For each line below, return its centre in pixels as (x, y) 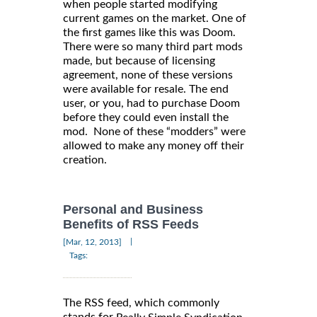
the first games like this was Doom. (149, 32)
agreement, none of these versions (148, 75)
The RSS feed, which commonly (141, 303)
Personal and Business (133, 209)
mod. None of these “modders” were (154, 131)
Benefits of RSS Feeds (131, 225)
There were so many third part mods (153, 46)
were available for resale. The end (146, 89)
